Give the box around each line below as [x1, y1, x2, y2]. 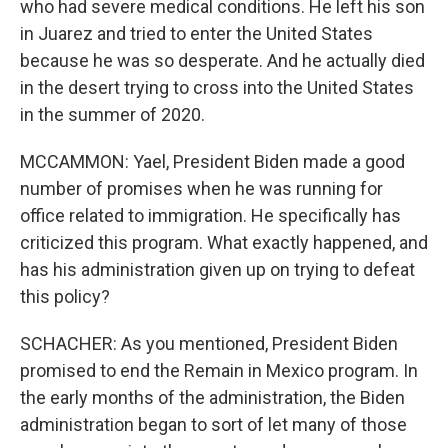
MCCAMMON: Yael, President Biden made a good [20, 151, 405, 172]
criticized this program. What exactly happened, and [20, 232, 428, 253]
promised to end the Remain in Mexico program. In [20, 360, 418, 381]
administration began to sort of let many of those [20, 414, 407, 435]
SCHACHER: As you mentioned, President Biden [20, 333, 398, 354]
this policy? [20, 286, 110, 307]
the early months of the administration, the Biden [20, 387, 405, 408]
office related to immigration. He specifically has [20, 205, 401, 226]
